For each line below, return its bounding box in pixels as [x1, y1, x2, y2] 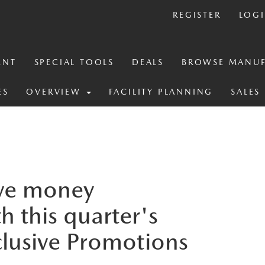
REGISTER [173, 10, 221, 20]
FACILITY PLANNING [108, 87, 214, 96]
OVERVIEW [26, 87, 85, 96]
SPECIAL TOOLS [34, 57, 114, 67]
